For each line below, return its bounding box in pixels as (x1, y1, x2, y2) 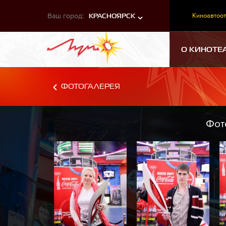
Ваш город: (47, 12, 84, 20)
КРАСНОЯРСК (88, 13, 135, 20)
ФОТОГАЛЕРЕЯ (61, 83, 120, 90)
